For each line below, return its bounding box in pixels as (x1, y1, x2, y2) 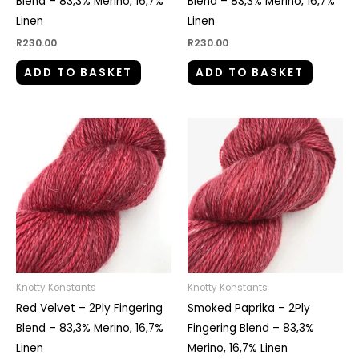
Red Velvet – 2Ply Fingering (16, 301, 163, 317)
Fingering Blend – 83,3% (188, 321, 314, 337)
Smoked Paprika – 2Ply (188, 301, 310, 317)
